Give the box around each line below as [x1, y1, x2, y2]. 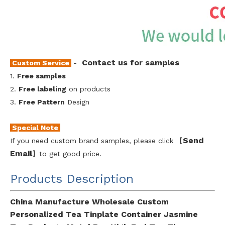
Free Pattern [19, 97, 65, 106]
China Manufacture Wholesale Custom [10, 196, 169, 206]
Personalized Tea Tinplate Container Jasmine [10, 209, 198, 219]
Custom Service [12, 58, 69, 67]
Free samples [17, 71, 66, 80]
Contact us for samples [82, 57, 179, 67]
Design [65, 97, 89, 106]
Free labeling [19, 84, 66, 93]
